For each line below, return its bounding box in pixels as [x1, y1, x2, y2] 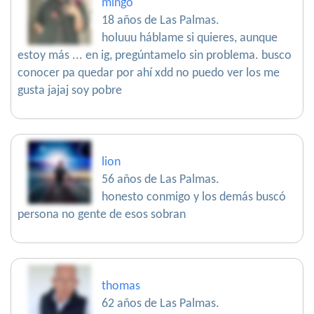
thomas [102, 280, 140, 293]
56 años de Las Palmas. [102, 173, 219, 186]
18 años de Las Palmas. [102, 14, 219, 27]
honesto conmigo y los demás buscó [102, 191, 286, 204]
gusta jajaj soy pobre [18, 84, 122, 97]
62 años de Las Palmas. [102, 297, 219, 310]
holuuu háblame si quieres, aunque [102, 32, 278, 45]
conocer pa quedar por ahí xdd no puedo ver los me [18, 67, 280, 80]
